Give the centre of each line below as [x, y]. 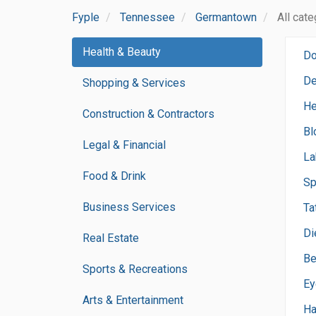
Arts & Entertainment [133, 300]
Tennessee [147, 17]
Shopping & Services [134, 83]
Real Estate [111, 238]
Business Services [129, 207]
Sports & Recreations [135, 269]
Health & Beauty [122, 52]
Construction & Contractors [148, 114]
